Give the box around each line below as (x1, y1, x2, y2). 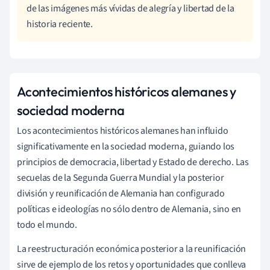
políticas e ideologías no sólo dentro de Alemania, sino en (17, 202, 242, 216)
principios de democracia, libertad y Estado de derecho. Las (17, 155, 250, 169)
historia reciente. (27, 17, 93, 31)
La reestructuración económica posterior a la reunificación (17, 242, 246, 256)
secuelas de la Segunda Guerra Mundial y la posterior (17, 171, 224, 184)
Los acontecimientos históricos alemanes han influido (17, 124, 228, 137)
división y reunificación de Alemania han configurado (17, 186, 225, 200)
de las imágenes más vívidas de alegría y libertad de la (27, 1, 234, 15)
